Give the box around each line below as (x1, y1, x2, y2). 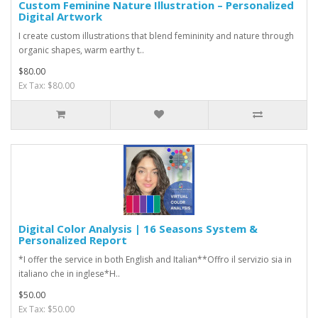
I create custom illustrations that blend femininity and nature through (18, 29, 294, 42)
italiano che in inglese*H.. (18, 267, 120, 280)
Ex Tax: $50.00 (18, 302, 75, 315)
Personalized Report (18, 232, 127, 247)
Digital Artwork (18, 9, 102, 23)
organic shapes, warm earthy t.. (18, 43, 144, 56)
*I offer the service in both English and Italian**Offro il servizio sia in (18, 253, 292, 265)
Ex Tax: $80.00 (18, 79, 75, 92)
